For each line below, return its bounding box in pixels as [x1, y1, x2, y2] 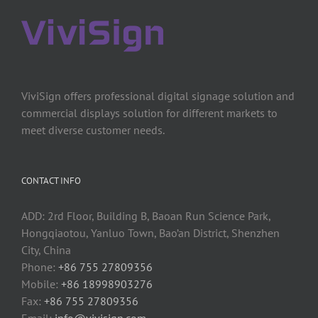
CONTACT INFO [21, 174, 81, 187]
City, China [21, 242, 71, 257]
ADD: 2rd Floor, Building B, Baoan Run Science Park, [21, 208, 270, 223]
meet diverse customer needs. [21, 122, 165, 137]
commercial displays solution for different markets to [21, 105, 278, 120]
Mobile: [21, 276, 61, 291]
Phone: [21, 259, 58, 274]
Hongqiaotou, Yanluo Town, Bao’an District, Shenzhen [21, 225, 280, 240]
